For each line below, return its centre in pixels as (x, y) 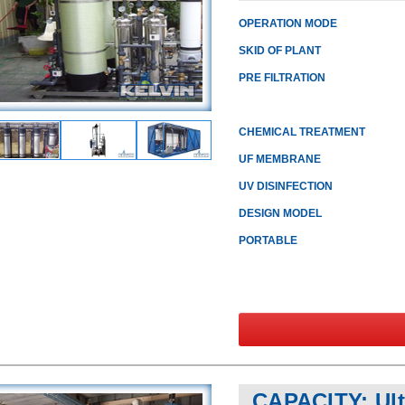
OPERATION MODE (287, 24)
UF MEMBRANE (279, 159)
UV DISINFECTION (285, 186)
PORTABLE (268, 240)
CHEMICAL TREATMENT (301, 132)
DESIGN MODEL (280, 213)
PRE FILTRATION (282, 78)
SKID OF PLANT (279, 51)
